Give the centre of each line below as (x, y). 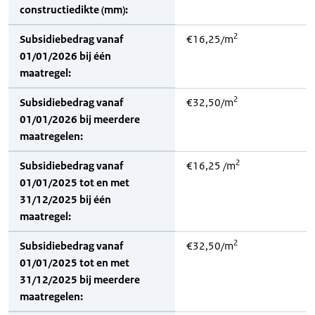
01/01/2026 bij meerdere (80, 119)
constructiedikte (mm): (74, 9)
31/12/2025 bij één (65, 199)
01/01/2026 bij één (65, 56)
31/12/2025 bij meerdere (80, 279)
